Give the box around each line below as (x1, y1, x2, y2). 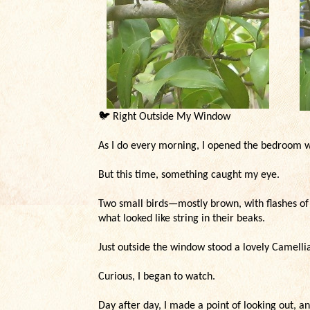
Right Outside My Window (110, 111, 230, 122)
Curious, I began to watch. (98, 271, 215, 282)
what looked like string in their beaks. (98, 213, 265, 224)
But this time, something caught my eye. (98, 170, 280, 181)
